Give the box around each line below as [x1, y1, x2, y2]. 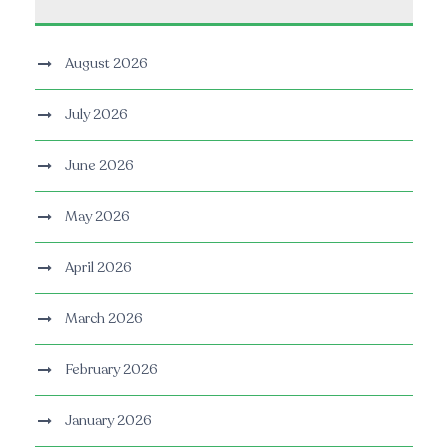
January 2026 [65, 411, 152, 431]
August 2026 [65, 54, 148, 74]
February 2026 [65, 360, 158, 380]
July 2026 [65, 105, 128, 125]
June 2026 [65, 156, 134, 176]
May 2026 [65, 207, 130, 227]
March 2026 [65, 309, 143, 329]
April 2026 [65, 258, 132, 278]
